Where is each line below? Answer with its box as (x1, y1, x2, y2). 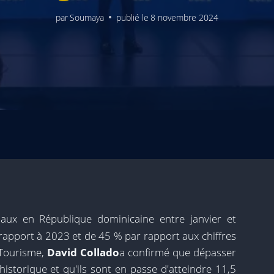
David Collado (47, 245, 119, 259)
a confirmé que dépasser (119, 245, 236, 259)
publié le (116, 11, 149, 23)
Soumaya (70, 11, 104, 23)
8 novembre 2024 (150, 11, 219, 23)
